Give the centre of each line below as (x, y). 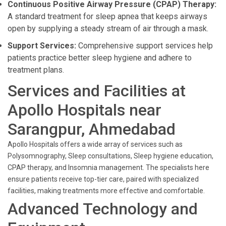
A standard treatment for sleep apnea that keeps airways (107, 16)
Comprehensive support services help (145, 46)
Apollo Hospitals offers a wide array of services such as (95, 144)
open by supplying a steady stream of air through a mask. (108, 29)
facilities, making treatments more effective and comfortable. (106, 191)
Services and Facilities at (97, 91)
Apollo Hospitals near (84, 110)
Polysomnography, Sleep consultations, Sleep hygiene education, (110, 156)
